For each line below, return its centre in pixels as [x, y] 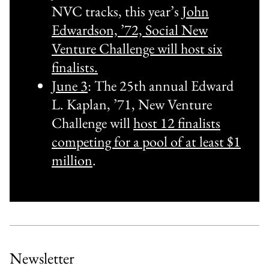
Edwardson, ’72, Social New [130, 30]
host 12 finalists [177, 123]
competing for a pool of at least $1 [146, 141]
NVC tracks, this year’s [117, 11]
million [72, 160]
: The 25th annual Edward [161, 86]
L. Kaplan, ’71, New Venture [132, 104]
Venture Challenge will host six [137, 48]
